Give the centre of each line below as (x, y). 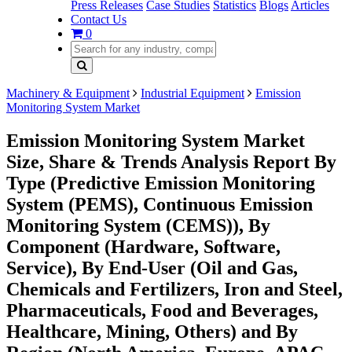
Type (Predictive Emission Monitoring (161, 183)
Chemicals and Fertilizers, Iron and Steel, (174, 289)
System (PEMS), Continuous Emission (159, 204)
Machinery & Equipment (68, 93)
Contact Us (99, 19)
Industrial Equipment (192, 93)
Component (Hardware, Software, (143, 246)
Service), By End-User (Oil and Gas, (152, 268)
